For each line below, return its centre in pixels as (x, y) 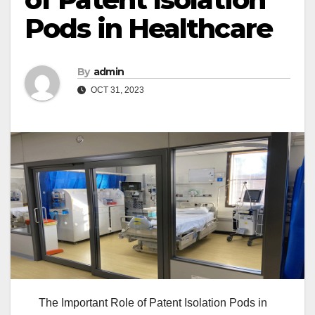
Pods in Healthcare (148, 28)
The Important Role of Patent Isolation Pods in (153, 303)
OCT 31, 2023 (116, 90)
